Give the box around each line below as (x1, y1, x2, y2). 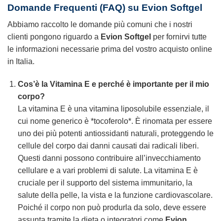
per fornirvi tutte (151, 33, 207, 41)
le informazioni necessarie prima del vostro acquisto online (7, 45, 212, 54)
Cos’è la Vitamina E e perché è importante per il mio (17, 79, 209, 88)
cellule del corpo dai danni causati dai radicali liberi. (17, 141, 199, 150)
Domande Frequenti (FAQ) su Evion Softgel (7, 2, 202, 13)
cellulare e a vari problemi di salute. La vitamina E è (17, 166, 198, 175)
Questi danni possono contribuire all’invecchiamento (17, 153, 201, 162)
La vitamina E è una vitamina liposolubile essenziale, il (17, 104, 209, 113)
